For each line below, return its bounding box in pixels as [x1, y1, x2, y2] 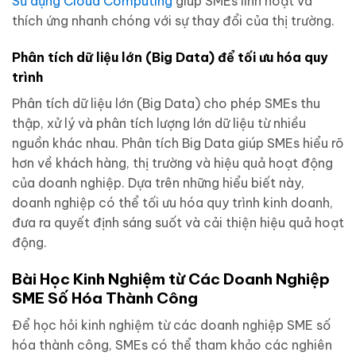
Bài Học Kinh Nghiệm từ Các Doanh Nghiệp [12, 269, 330, 288]
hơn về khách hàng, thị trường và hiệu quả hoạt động [12, 155, 333, 172]
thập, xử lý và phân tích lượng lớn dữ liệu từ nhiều [12, 115, 306, 132]
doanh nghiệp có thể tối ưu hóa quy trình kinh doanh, [12, 195, 333, 211]
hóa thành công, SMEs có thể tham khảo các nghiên [12, 336, 332, 353]
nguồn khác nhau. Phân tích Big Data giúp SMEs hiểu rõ [12, 135, 344, 152]
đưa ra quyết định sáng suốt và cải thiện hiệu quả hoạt [12, 215, 344, 231]
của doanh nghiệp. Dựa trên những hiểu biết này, [12, 175, 304, 192]
